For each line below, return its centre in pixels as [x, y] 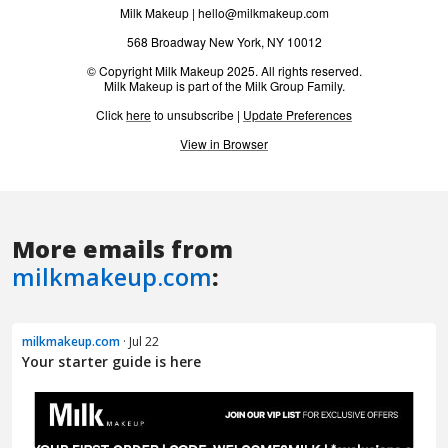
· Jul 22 [139, 342]
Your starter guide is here [111, 362]
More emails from [122, 249]
